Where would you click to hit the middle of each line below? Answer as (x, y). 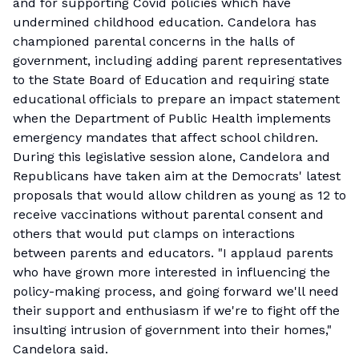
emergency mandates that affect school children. (165, 137)
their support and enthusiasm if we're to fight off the (176, 311)
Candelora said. (61, 349)
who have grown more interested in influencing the (171, 272)
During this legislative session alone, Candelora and (171, 157)
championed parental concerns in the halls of (153, 41)
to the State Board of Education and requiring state (171, 80)
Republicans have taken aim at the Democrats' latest (177, 176)
